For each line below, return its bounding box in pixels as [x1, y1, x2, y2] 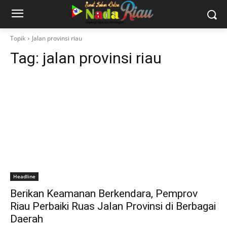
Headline [13, 173, 35, 180]
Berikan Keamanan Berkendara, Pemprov [10, 187, 198, 200]
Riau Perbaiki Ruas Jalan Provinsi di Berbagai [10, 200, 216, 212]
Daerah [10, 213, 43, 225]
